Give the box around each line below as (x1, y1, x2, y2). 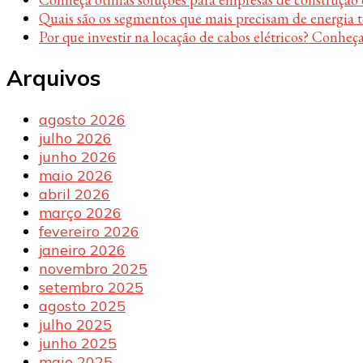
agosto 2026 (39, 109, 126, 129)
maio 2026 (39, 165, 113, 185)
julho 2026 (39, 128, 112, 147)
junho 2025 (39, 333, 117, 352)
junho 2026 (39, 147, 117, 166)
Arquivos (6, 64, 100, 92)
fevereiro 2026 (39, 221, 139, 241)
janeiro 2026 (39, 240, 126, 259)
